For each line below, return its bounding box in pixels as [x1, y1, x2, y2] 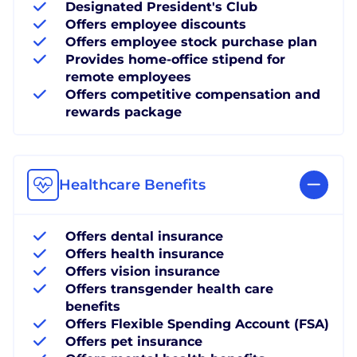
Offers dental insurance [65, 228, 223, 244]
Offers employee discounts [65, 16, 246, 32]
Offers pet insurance [65, 333, 202, 349]
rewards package [65, 104, 182, 120]
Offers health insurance [65, 245, 224, 261]
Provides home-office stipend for [65, 51, 285, 67]
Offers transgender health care [65, 280, 273, 296]
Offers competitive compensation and [65, 86, 320, 102]
